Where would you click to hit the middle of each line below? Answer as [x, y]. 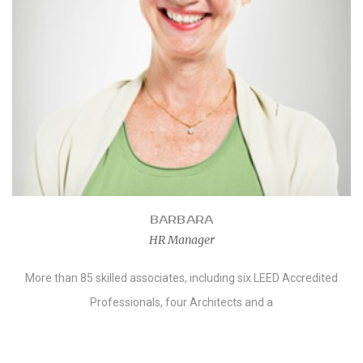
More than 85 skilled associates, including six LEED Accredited [181, 278]
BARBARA [181, 220]
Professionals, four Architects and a [181, 302]
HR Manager [181, 240]
